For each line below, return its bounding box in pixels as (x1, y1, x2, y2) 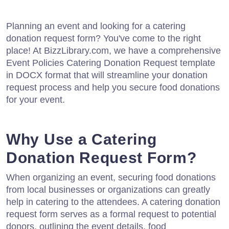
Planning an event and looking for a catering (6, 20, 186, 31)
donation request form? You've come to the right (6, 33, 201, 43)
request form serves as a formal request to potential (6, 209, 216, 219)
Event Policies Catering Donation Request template (6, 57, 215, 68)
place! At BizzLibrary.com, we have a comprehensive (6, 45, 221, 56)
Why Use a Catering (6, 130, 157, 148)
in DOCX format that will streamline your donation (6, 70, 208, 80)
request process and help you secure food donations (6, 82, 220, 93)
